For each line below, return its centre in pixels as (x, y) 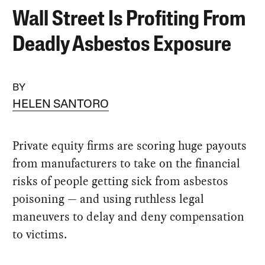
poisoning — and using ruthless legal (109, 198)
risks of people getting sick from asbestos (121, 181)
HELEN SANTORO (61, 104)
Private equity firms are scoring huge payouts (130, 145)
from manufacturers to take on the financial (127, 163)
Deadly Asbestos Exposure (122, 45)
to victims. (40, 234)
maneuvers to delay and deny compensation (129, 216)
